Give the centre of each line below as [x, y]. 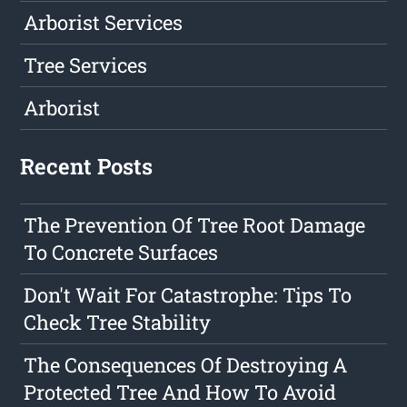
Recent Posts [87, 167]
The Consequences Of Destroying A [186, 365]
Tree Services [86, 65]
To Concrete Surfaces [121, 253]
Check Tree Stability [118, 323]
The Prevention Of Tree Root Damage [195, 225]
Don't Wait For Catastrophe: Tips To [188, 295]
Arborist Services [104, 23]
